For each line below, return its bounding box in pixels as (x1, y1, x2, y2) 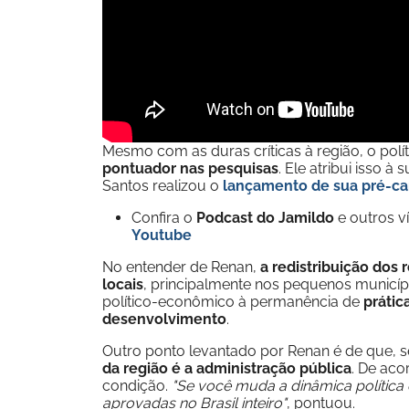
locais (102, 276, 143, 293)
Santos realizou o (102, 177, 219, 194)
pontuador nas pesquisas (102, 160, 278, 177)
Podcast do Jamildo (196, 209, 338, 226)
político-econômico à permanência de (102, 293, 363, 310)
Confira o (131, 209, 196, 226)
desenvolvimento (102, 310, 226, 328)
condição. (102, 377, 172, 394)
